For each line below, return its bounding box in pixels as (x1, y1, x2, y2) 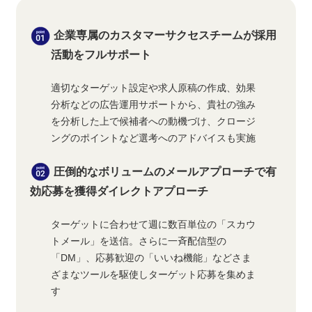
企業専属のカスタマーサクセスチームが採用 (51, 29, 277, 42)
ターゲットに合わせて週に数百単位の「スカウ (51, 218, 256, 230)
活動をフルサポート (51, 49, 152, 61)
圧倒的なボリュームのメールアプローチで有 (54, 165, 277, 178)
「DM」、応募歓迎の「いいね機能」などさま (51, 251, 252, 263)
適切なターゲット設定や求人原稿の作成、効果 (51, 82, 256, 94)
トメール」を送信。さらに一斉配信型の (51, 235, 227, 247)
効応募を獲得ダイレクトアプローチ (30, 185, 209, 197)
